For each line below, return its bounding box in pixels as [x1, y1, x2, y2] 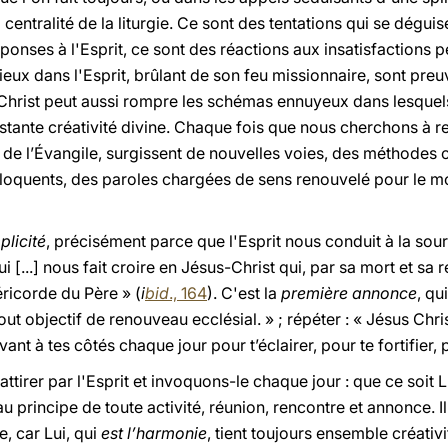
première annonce [281, 283, 417, 303]
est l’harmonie [101, 423, 207, 443]
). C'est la [207, 283, 281, 303]
